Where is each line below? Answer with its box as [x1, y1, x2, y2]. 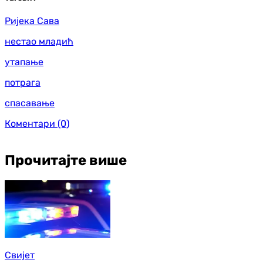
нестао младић [5, 35, 73, 47]
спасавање [5, 97, 55, 109]
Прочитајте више [5, 151, 127, 168]
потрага [5, 76, 41, 88]
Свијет [5, 249, 35, 261]
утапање [5, 56, 43, 68]
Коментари [5, 117, 55, 129]
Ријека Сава [5, 15, 59, 26]
